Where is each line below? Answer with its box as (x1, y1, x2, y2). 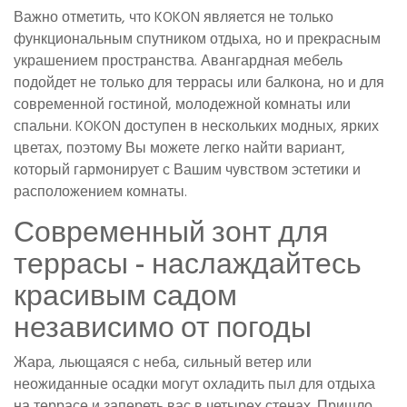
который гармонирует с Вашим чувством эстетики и (14, 158, 361, 183)
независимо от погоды (14, 304, 312, 352)
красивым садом (14, 273, 237, 321)
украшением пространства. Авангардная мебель (14, 49, 342, 74)
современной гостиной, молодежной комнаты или (14, 93, 351, 117)
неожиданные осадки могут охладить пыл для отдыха (14, 372, 375, 397)
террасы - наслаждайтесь (14, 241, 362, 289)
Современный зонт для (14, 209, 328, 257)
